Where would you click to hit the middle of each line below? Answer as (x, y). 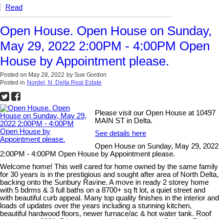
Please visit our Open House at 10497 (155, 113)
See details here (121, 134)
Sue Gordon (90, 75)
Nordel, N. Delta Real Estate (64, 83)
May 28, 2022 (46, 75)
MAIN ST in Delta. (124, 121)
